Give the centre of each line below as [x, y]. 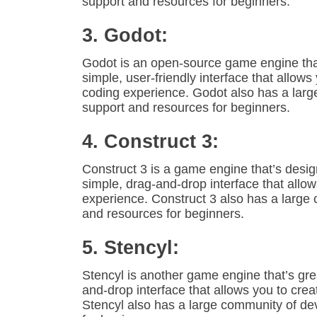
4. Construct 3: [150, 142]
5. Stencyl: [131, 248]
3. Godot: [125, 36]
